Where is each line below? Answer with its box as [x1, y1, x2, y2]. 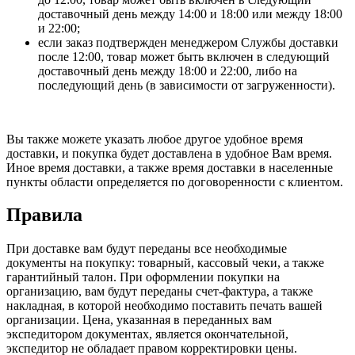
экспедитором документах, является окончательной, [6, 327, 288, 342]
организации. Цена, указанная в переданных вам [6, 313, 272, 327]
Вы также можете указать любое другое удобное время [6, 132, 303, 146]
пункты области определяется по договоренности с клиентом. [6, 174, 343, 189]
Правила [6, 204, 82, 226]
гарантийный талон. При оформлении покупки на [6, 270, 280, 284]
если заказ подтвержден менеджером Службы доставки [38, 35, 338, 49]
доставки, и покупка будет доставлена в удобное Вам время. [6, 146, 332, 160]
